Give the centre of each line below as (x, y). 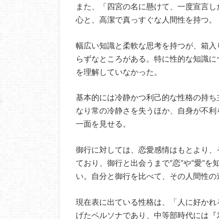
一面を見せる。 (103, 124)
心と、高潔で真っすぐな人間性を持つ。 (146, 20)
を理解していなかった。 (119, 71)
